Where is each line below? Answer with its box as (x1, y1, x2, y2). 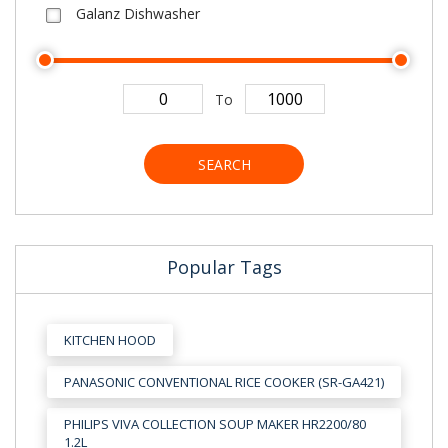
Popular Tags (166, 254, 282, 279)
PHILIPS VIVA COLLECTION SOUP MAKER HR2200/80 (64, 414, 366, 433)
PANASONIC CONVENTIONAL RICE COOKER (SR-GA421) (64, 372, 384, 391)
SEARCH (197, 154, 251, 174)
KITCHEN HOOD (64, 330, 156, 349)
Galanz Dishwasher (76, 3, 200, 23)
